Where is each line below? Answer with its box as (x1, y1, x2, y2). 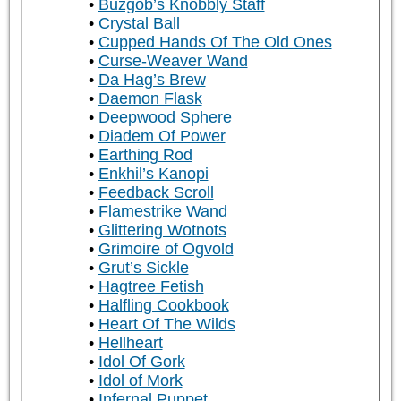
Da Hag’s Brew (98, 71, 206, 90)
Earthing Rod (98, 146, 192, 165)
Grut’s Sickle (98, 259, 189, 277)
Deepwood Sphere (98, 108, 232, 127)
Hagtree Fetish (98, 277, 204, 296)
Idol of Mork (98, 371, 183, 390)
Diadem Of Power (98, 127, 226, 146)
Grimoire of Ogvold (98, 240, 234, 259)
